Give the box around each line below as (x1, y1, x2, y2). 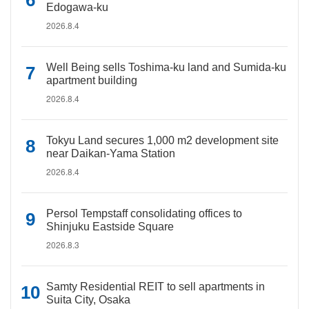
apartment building (46, 74, 137, 86)
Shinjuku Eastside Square (46, 221, 174, 232)
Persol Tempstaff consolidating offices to (46, 208, 242, 219)
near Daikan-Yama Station (46, 148, 175, 159)
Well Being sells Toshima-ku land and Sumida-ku (46, 61, 286, 73)
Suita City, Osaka (46, 294, 130, 306)
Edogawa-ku (46, 1, 108, 13)
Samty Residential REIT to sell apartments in (46, 281, 265, 292)
